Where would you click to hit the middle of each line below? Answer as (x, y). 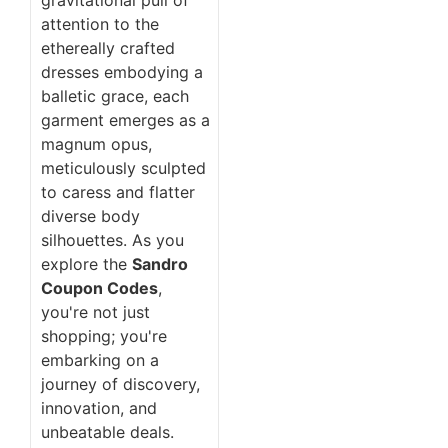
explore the (86, 263)
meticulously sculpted (123, 167)
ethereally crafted (108, 47)
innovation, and (99, 407)
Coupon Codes (99, 287)
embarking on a (100, 359)
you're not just (95, 311)
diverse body (90, 215)
